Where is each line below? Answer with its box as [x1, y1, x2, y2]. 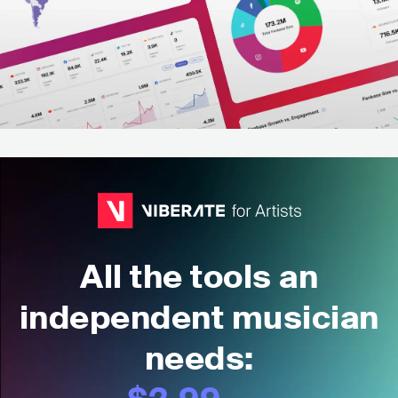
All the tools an [80, 256, 318, 298]
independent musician [19, 297, 379, 338]
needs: [144, 338, 254, 379]
